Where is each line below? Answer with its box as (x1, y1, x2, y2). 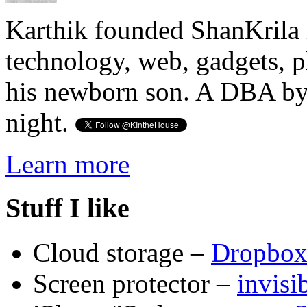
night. (5, 107, 75, 137)
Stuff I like (5, 193, 130, 224)
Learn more (5, 149, 130, 179)
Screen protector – (33, 269, 237, 299)
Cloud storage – (33, 238, 211, 268)
